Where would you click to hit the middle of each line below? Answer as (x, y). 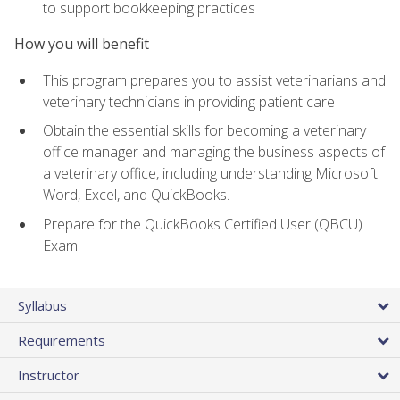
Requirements (62, 341)
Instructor (49, 375)
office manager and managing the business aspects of (214, 152)
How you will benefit (82, 44)
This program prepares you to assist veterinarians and (214, 80)
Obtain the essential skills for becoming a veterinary (204, 131)
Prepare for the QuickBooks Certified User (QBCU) (203, 224)
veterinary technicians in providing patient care (189, 101)
